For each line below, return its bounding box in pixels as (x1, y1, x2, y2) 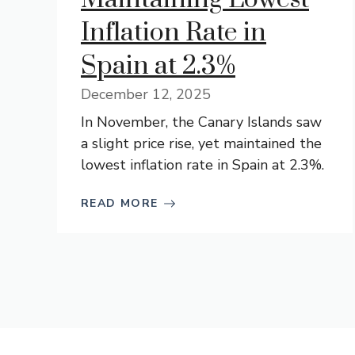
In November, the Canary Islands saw (81, 113, 322, 132)
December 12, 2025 (81, 85, 211, 104)
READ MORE (81, 196, 158, 211)
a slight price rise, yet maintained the (81, 134, 322, 153)
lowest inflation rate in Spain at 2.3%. (81, 155, 324, 174)
